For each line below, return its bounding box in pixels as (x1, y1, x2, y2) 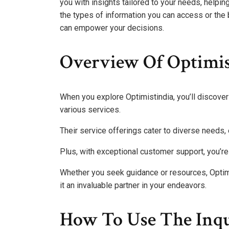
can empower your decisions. (60, 22, 164, 33)
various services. (60, 104, 121, 114)
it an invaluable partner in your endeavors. (60, 180, 207, 190)
